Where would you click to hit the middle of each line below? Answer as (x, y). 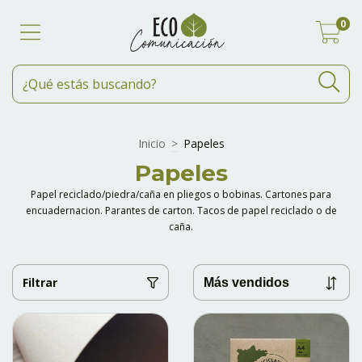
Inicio (152, 143)
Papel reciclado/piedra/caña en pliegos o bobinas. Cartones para (181, 194)
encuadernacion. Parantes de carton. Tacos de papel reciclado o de (181, 210)
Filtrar (40, 282)
